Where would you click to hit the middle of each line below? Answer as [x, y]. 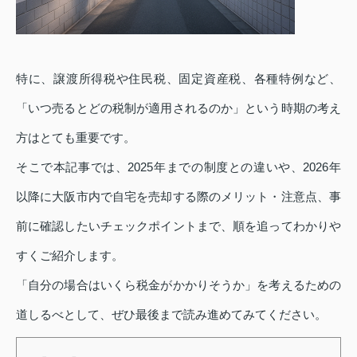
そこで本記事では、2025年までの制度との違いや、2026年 [178, 167]
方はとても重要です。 [76, 138]
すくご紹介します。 [70, 256]
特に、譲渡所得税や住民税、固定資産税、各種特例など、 [178, 79]
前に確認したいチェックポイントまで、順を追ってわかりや [178, 226]
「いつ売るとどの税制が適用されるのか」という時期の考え [178, 108]
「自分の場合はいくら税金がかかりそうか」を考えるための [178, 285]
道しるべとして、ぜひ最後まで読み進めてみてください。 [171, 315]
